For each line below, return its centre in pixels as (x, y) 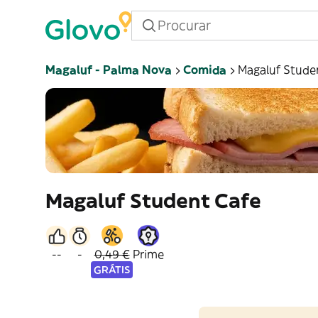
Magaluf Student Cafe (153, 201)
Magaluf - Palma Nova (109, 70)
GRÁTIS (112, 270)
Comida (205, 70)
